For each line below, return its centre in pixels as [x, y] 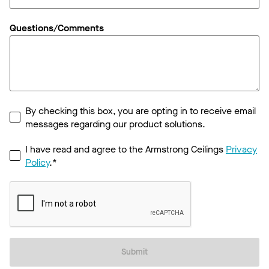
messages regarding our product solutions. [115, 124]
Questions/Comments [57, 28]
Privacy [241, 150]
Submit [134, 252]
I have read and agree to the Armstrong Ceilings [125, 150]
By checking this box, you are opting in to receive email [141, 111]
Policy [37, 163]
